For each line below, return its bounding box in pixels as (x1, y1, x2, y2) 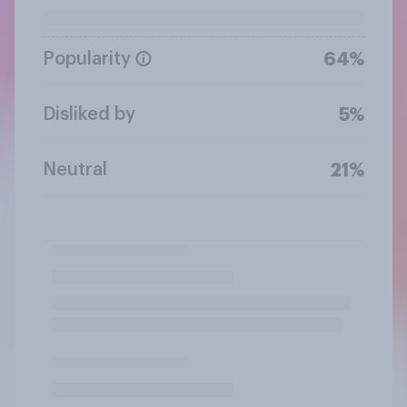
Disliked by (43, 104, 135, 124)
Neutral (43, 160, 107, 179)
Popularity (43, 49, 131, 68)
